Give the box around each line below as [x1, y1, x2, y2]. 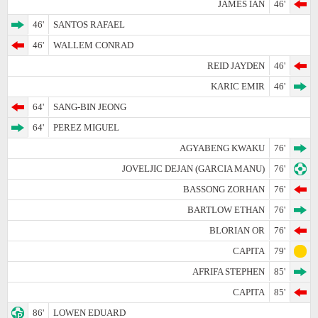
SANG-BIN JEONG [53, 101, 126, 112]
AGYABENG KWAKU [180, 142, 265, 153]
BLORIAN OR [209, 224, 265, 236]
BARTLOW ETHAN [187, 204, 265, 215]
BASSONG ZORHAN [183, 183, 265, 194]
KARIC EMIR [211, 80, 265, 92]
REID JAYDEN [207, 60, 265, 71]
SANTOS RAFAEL [53, 18, 125, 30]
